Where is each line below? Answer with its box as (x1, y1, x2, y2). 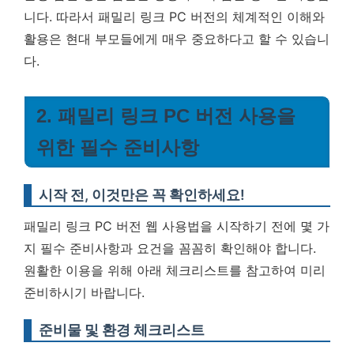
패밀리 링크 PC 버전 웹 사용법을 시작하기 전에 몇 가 (24, 218, 330, 234)
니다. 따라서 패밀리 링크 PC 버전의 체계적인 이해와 (24, 9, 325, 24)
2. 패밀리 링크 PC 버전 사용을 (36, 105, 296, 126)
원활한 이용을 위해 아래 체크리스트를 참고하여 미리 (24, 262, 326, 278)
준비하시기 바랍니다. (24, 284, 145, 300)
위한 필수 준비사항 (36, 137, 199, 158)
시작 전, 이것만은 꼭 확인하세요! (39, 186, 245, 203)
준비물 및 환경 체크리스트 (39, 322, 205, 338)
